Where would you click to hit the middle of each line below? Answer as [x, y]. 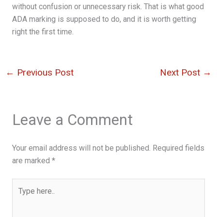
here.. [20, 197]
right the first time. [43, 31]
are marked [32, 161]
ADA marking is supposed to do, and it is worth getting [104, 19]
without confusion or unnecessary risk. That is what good [108, 6]
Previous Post [44, 72]
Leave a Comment [72, 120]
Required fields [178, 148]
